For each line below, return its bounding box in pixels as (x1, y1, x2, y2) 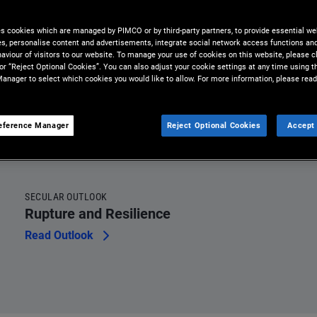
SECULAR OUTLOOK (25, 191, 108, 202)
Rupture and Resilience (25, 205, 171, 222)
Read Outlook (25, 229, 94, 242)
